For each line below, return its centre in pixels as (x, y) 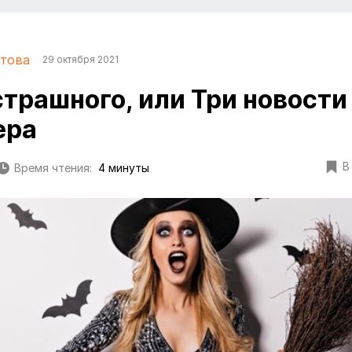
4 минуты (124, 168)
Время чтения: (53, 168)
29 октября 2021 (81, 59)
